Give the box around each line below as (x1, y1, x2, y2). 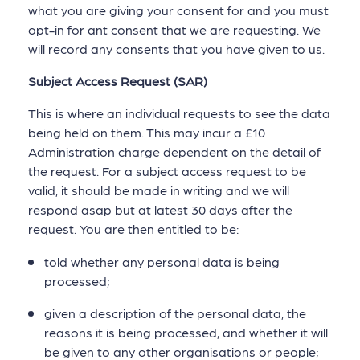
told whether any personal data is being (44, 253, 280, 269)
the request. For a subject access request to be (28, 163, 306, 179)
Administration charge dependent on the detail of (28, 144, 321, 160)
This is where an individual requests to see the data (28, 105, 330, 121)
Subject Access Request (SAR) (28, 73, 207, 89)
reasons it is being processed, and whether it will (44, 324, 328, 340)
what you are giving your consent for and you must (28, 2, 329, 18)
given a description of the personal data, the (44, 305, 306, 321)
